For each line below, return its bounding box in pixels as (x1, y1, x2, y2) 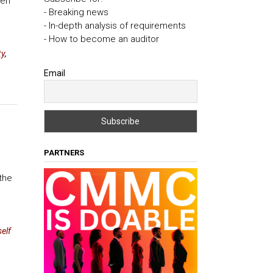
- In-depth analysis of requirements (43, 19, 186, 31)
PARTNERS (43, 147, 84, 157)
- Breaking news (43, 6, 108, 18)
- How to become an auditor (43, 33, 159, 44)
